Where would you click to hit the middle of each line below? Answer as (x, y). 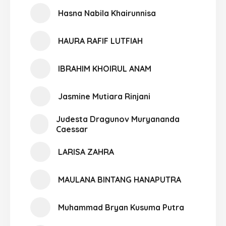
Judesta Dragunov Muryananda (118, 119)
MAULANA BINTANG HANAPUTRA (120, 180)
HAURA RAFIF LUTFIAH (100, 41)
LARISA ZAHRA (86, 152)
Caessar (72, 129)
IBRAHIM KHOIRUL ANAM (105, 69)
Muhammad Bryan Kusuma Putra (121, 207)
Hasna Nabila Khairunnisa (107, 13)
